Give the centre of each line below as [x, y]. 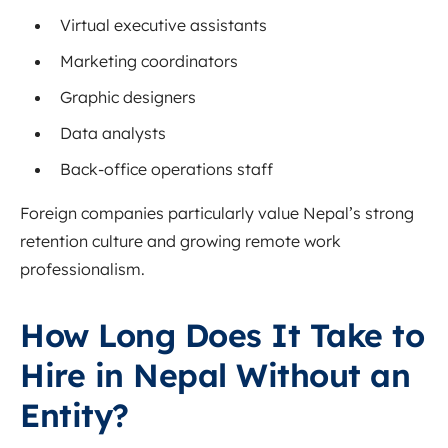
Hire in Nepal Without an [215, 375]
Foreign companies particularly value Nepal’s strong [217, 213]
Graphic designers [128, 97]
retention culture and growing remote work [180, 241]
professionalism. [82, 269]
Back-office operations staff [166, 169]
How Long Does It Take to [222, 335]
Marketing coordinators [149, 61]
